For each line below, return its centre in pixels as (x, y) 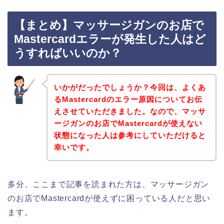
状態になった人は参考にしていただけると (130, 135)
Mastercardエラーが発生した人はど (110, 39)
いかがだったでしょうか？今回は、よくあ (130, 87)
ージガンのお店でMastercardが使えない (128, 123)
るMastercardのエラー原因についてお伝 (128, 99)
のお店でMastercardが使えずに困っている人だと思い (109, 198)
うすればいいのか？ (68, 53)
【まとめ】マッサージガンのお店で (109, 25)
